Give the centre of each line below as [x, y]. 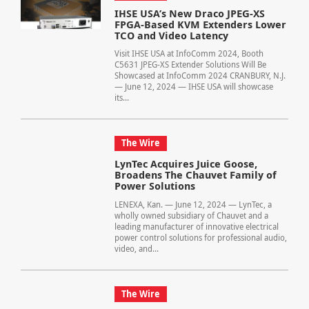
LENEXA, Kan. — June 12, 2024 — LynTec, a [193, 205]
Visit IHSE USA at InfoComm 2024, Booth [189, 54]
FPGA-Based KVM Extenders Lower [200, 24]
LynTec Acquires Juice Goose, [186, 164]
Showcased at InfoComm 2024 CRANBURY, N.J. [200, 76]
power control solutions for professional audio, [200, 238]
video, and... [136, 249]
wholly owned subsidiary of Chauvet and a [191, 216]
